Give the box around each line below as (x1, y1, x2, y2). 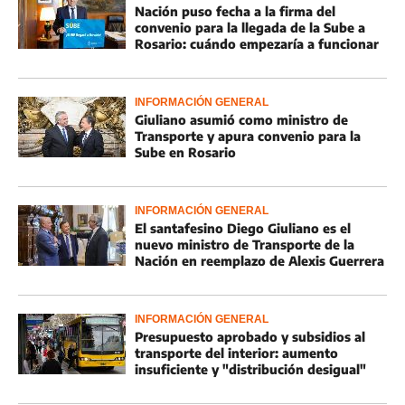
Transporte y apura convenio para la (135, 128, 361, 144)
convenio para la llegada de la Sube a (135, 20, 365, 35)
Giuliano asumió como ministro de (135, 112, 348, 127)
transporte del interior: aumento (135, 345, 338, 361)
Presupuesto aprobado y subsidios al (135, 329, 365, 344)
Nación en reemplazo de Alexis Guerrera (135, 253, 384, 268)
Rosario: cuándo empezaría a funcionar (135, 36, 379, 52)
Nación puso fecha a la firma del (135, 4, 335, 19)
